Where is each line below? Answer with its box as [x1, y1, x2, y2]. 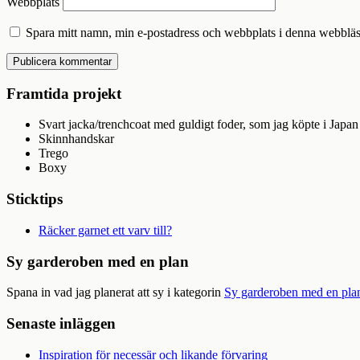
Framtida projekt [6, 84, 121, 102]
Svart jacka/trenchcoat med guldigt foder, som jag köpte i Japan [39, 117, 358, 132]
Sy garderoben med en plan [6, 252, 189, 270]
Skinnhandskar [39, 132, 114, 146]
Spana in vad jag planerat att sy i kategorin [6, 285, 224, 300]
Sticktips [6, 190, 63, 208]
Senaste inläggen [6, 314, 116, 332]
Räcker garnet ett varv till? [39, 223, 172, 237]
